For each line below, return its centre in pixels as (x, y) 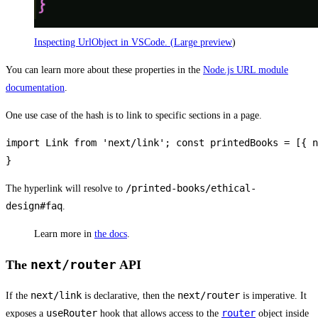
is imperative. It (273, 296)
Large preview (203, 43)
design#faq (34, 206)
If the (18, 296)
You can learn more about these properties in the (104, 70)
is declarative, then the (130, 296)
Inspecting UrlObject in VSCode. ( (104, 43)
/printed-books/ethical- (191, 188)
